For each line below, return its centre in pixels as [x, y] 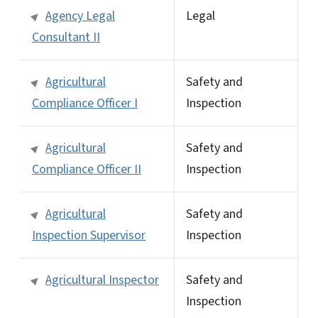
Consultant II [66, 37]
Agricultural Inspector [102, 280]
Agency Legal [80, 16]
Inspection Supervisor [89, 235]
